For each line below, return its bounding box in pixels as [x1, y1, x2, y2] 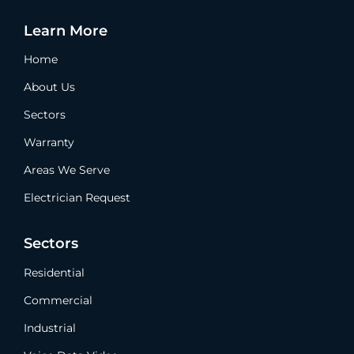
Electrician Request [24, 190, 130, 205]
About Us [24, 80, 75, 95]
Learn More [24, 21, 107, 40]
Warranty [24, 135, 74, 150]
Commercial [24, 292, 92, 307]
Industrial [24, 320, 76, 335]
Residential [24, 265, 85, 280]
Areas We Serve [24, 163, 110, 178]
